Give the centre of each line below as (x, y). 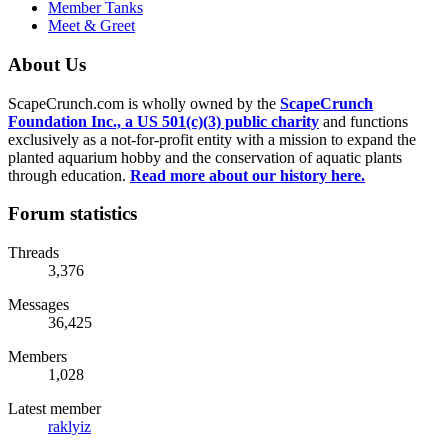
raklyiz (69, 427)
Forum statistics (72, 214)
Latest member (54, 409)
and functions (363, 121)
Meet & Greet (91, 26)
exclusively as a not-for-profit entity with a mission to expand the (212, 139)
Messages (38, 305)
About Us (47, 64)
